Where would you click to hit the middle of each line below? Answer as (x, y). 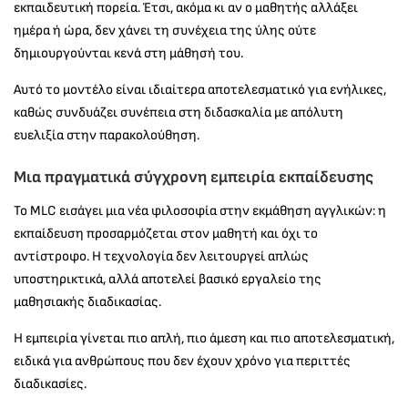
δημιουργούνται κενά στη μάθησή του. (128, 54)
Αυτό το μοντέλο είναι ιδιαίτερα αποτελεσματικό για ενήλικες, (200, 90)
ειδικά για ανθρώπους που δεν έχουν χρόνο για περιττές (182, 362)
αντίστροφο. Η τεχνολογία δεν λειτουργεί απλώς (161, 257)
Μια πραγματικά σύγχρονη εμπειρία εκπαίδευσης (194, 178)
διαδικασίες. (50, 384)
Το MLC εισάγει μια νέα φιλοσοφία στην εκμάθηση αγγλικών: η (200, 211)
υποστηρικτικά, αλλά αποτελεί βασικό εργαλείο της (168, 280)
